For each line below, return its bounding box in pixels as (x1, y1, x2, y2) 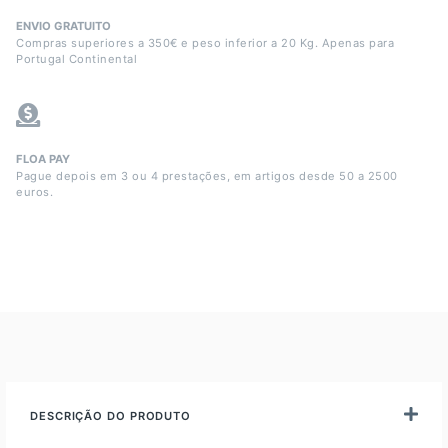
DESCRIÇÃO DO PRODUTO (30, 409, 191, 424)
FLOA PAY (16, 152, 70, 167)
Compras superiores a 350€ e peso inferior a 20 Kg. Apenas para (16, 36, 394, 51)
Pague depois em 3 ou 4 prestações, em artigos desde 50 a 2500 (16, 169, 398, 184)
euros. (16, 185, 53, 200)
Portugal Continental (16, 52, 137, 67)
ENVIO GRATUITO (16, 19, 111, 34)
